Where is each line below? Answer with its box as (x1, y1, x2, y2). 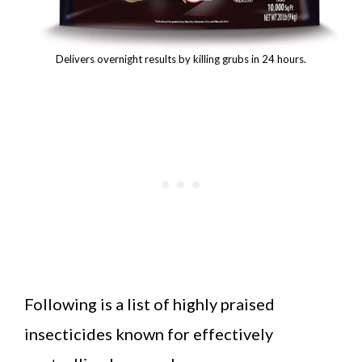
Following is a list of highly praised (24, 293, 275, 314)
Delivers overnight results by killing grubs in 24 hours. (56, 52, 306, 65)
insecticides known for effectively (24, 323, 273, 343)
